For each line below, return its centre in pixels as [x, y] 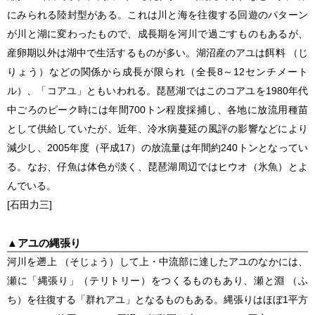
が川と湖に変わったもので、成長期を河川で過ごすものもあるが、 [157, 33]
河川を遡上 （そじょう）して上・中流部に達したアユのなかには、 [157, 261]
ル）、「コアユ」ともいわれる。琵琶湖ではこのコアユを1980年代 [157, 90]
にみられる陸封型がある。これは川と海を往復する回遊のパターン [157, 14]
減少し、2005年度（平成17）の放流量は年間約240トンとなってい [157, 147]
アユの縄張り [49, 243]
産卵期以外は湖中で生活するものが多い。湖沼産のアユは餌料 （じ [157, 52]
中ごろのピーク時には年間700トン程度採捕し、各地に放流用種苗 [157, 109]
